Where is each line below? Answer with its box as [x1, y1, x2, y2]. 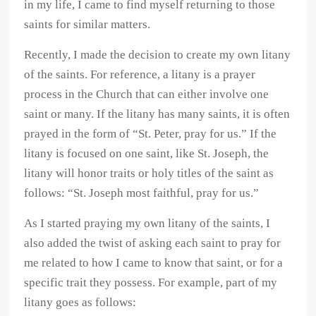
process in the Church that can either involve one [24, 87, 269, 102]
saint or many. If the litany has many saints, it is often [24, 107, 291, 121]
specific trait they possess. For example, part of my [24, 276, 278, 290]
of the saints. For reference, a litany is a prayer [24, 68, 256, 82]
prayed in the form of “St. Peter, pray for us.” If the [24, 127, 277, 141]
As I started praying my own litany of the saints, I [24, 217, 271, 231]
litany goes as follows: [24, 296, 137, 310]
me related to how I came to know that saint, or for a [24, 256, 284, 270]
